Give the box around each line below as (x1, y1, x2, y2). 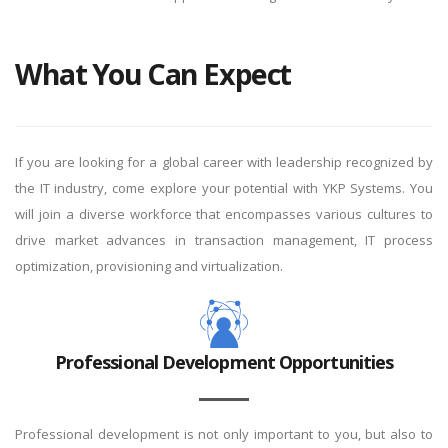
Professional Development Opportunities (54, 350, 394, 374)
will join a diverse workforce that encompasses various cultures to (15, 205, 433, 223)
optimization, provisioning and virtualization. (15, 257, 283, 275)
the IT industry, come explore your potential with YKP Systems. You (15, 179, 433, 197)
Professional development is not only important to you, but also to (15, 425, 433, 443)
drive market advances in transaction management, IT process (15, 231, 433, 249)
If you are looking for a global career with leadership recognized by (15, 153, 433, 171)
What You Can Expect (15, 54, 291, 93)
